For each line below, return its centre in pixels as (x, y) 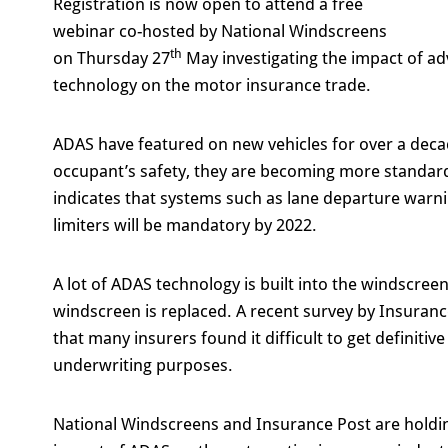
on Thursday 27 (111, 57)
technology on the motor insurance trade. (211, 84)
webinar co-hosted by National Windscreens (219, 30)
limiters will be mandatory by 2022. (184, 224)
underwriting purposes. (142, 364)
